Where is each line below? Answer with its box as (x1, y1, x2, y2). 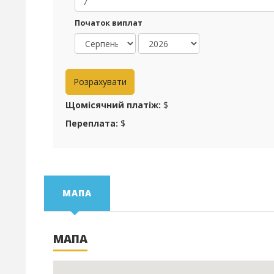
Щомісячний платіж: (65, 98, 161, 111)
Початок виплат (75, 18, 143, 28)
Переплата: (65, 117, 118, 129)
